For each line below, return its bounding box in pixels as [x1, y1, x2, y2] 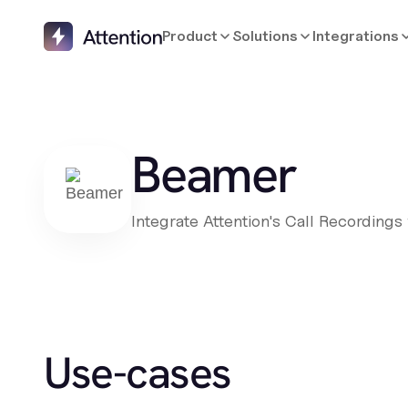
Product [162, 27, 219, 45]
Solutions [232, 27, 299, 45]
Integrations [312, 27, 400, 45]
